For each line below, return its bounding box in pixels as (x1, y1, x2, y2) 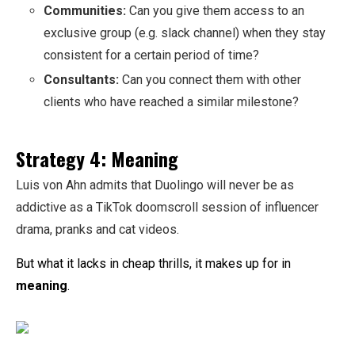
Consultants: (44, 71, 119, 87)
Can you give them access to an (126, 2, 304, 18)
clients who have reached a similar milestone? (44, 94, 299, 109)
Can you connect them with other (119, 71, 301, 87)
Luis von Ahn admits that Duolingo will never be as (16, 177, 294, 193)
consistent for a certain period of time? (44, 47, 259, 63)
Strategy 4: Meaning (16, 144, 178, 174)
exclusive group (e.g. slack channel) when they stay (44, 25, 326, 40)
